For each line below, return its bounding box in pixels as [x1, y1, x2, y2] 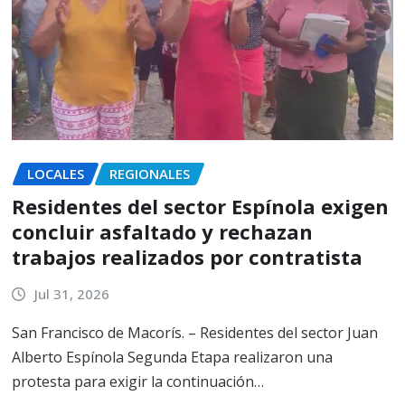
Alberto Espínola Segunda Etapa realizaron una [12, 346, 333, 367]
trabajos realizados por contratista [12, 243, 363, 271]
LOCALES [27, 164, 84, 183]
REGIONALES [109, 164, 190, 183]
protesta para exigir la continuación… [12, 371, 264, 391]
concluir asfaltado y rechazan [12, 218, 313, 246]
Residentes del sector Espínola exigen [12, 193, 389, 221]
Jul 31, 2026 [33, 285, 109, 304]
